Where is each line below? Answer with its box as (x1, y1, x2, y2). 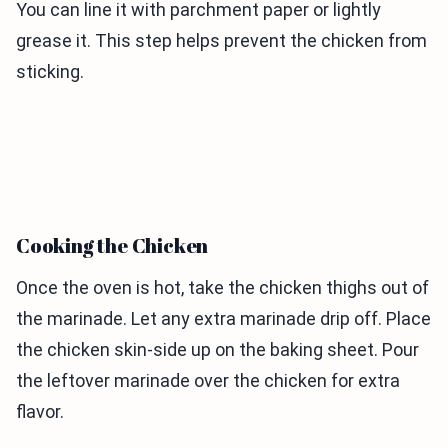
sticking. (16, 60, 84, 82)
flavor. (16, 400, 64, 422)
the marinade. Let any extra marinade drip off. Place (16, 307, 431, 329)
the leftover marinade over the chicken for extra (16, 369, 400, 391)
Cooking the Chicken (16, 231, 209, 259)
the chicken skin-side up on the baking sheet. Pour (16, 338, 419, 360)
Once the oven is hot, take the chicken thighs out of (16, 276, 429, 298)
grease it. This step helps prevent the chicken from (16, 29, 427, 51)
